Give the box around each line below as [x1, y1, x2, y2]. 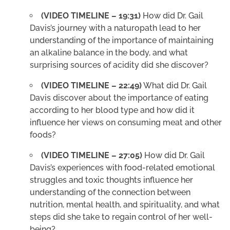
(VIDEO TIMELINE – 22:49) [41, 81, 142, 90]
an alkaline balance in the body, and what [30, 48, 188, 57]
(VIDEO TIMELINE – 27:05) [41, 150, 142, 160]
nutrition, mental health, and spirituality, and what [30, 200, 220, 209]
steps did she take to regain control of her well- [30, 212, 213, 222]
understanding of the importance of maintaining [30, 35, 214, 45]
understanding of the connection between [30, 187, 190, 197]
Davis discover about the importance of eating [30, 93, 208, 103]
